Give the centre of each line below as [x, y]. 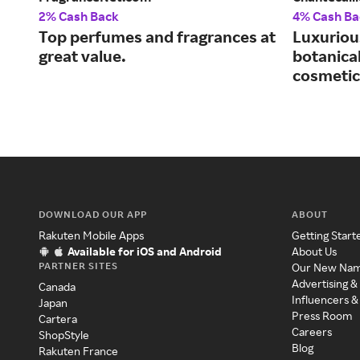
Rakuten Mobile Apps [91, 235]
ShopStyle [64, 335]
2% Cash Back [79, 16]
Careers [312, 332]
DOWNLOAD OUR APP [93, 215]
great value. [82, 56]
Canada [57, 287]
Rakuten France [78, 351]
